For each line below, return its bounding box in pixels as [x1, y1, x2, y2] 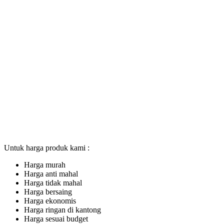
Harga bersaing [24, 187, 72, 196]
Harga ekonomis [24, 196, 76, 205]
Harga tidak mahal [24, 178, 82, 187]
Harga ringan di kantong [24, 205, 101, 214]
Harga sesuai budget [24, 214, 88, 223]
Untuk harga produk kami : [4, 143, 89, 152]
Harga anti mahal [24, 169, 78, 178]
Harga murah [24, 160, 65, 169]
